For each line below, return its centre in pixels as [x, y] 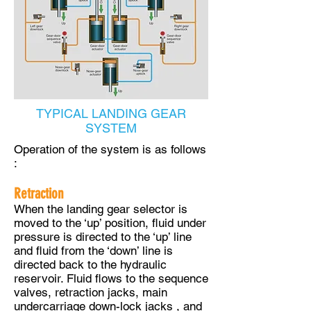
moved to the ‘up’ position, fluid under [110, 223]
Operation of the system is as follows [110, 149]
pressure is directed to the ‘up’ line [103, 237]
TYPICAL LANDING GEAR [111, 114]
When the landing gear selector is [101, 209]
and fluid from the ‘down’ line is [93, 251]
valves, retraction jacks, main [91, 292]
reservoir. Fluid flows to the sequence [111, 278]
